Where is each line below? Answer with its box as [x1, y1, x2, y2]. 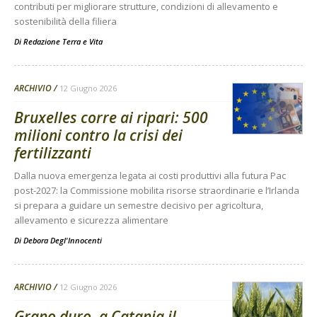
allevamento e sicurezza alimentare [14, 214, 168, 227]
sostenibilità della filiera [14, 15, 117, 28]
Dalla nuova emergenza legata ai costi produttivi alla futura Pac [14, 169, 286, 183]
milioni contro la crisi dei [14, 125, 183, 146]
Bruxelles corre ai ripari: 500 [14, 108, 208, 128]
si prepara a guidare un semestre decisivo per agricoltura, [14, 199, 263, 212]
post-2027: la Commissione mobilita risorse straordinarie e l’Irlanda [14, 184, 299, 197]
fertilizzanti [14, 143, 91, 163]
